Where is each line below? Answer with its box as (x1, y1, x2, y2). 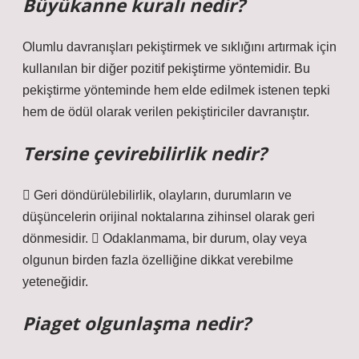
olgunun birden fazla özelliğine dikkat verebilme (22, 253, 293, 267)
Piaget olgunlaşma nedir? (22, 311, 251, 336)
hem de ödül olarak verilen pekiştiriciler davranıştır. (22, 105, 309, 119)
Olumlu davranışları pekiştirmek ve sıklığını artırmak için (22, 40, 337, 54)
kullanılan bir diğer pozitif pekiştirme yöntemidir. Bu (22, 62, 310, 75)
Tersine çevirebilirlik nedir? (22, 141, 267, 166)
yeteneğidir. (22, 275, 88, 288)
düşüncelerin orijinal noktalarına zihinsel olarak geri (22, 210, 315, 224)
